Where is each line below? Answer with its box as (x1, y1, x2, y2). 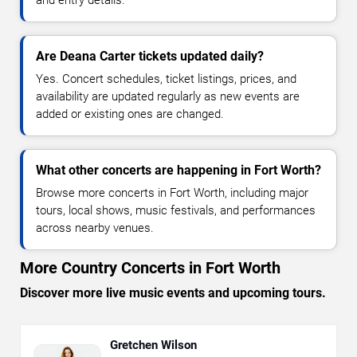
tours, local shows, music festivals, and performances (36, 203, 316, 218)
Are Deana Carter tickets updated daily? (36, 49, 264, 65)
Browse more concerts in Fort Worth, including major (36, 186, 308, 201)
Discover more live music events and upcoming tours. (20, 285, 326, 301)
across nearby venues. (36, 221, 154, 236)
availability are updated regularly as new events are (36, 89, 300, 104)
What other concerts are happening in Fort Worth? (36, 163, 321, 178)
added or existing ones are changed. (36, 107, 224, 122)
